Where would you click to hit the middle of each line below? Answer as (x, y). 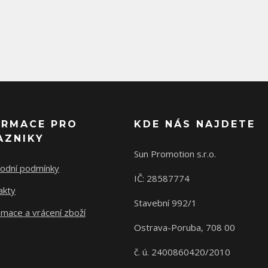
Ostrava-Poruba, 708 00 (185, 227)
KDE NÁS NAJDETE (195, 124)
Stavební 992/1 (165, 203)
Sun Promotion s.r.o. (175, 154)
